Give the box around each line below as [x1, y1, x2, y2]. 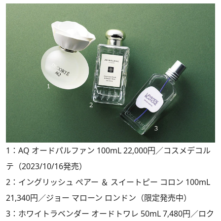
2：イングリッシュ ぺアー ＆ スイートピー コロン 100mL [6, 177, 210, 188]
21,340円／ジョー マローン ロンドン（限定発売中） [6, 192, 193, 204]
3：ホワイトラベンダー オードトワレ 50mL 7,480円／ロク [6, 208, 214, 220]
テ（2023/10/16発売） [6, 161, 89, 172]
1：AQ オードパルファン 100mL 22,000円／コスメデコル [6, 145, 211, 156]
